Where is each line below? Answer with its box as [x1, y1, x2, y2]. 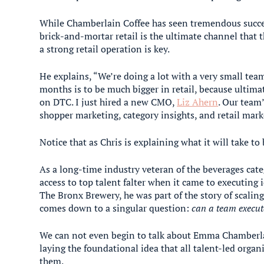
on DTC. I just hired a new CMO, [39, 95, 177, 108]
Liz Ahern [177, 95, 219, 108]
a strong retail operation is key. [39, 42, 172, 55]
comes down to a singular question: [39, 202, 192, 214]
